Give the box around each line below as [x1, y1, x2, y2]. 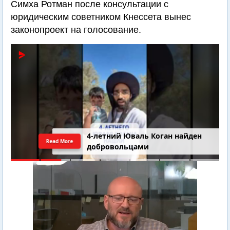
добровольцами [87, 142, 149, 152]
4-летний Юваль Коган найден [87, 131, 202, 141]
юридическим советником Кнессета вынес [11, 12, 191, 22]
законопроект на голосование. [11, 25, 141, 35]
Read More [46, 137, 74, 145]
